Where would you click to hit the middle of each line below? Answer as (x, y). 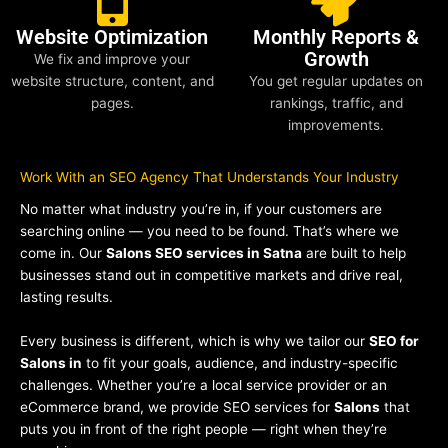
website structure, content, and (112, 81)
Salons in (51, 362)
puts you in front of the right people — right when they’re (203, 428)
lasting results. (66, 296)
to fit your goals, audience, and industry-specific (240, 362)
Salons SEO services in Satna (204, 252)
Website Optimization (112, 37)
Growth (336, 59)
